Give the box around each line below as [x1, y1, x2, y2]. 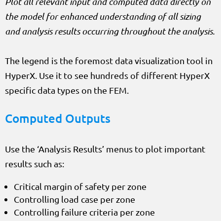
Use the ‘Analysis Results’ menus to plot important [5, 143, 205, 154]
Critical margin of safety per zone [14, 181, 147, 191]
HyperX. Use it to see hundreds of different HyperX [5, 70, 210, 80]
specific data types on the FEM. [5, 84, 129, 95]
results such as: [5, 158, 64, 169]
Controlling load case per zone [14, 193, 135, 204]
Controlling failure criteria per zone [14, 206, 155, 217]
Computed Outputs [5, 110, 110, 126]
